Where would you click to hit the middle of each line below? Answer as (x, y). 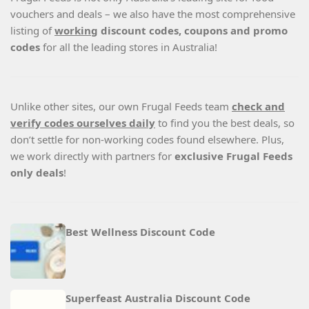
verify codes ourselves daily (83, 123)
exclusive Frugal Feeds (233, 156)
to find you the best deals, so (225, 123)
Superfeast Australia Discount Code (158, 298)
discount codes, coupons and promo (193, 31)
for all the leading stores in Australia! (130, 47)
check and (258, 107)
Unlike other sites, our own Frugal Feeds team (121, 107)
